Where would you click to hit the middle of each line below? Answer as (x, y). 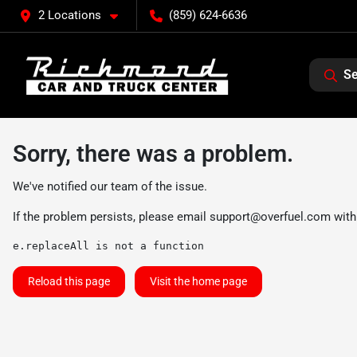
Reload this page (69, 281)
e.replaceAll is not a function (108, 246)
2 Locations (70, 15)
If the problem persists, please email (111, 217)
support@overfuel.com (270, 217)
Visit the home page (198, 281)
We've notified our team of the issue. (110, 186)
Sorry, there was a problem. (153, 154)
